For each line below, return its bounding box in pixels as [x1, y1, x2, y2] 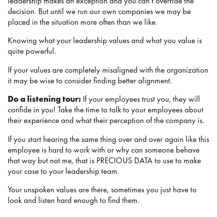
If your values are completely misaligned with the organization [8, 64, 208, 75]
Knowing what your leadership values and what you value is [8, 35, 202, 46]
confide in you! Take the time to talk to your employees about [8, 105, 203, 115]
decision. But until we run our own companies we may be [8, 6, 191, 16]
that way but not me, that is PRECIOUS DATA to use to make [8, 155, 201, 166]
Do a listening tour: [8, 94, 83, 105]
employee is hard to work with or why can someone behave [8, 144, 200, 155]
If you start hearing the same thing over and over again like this [8, 134, 209, 144]
